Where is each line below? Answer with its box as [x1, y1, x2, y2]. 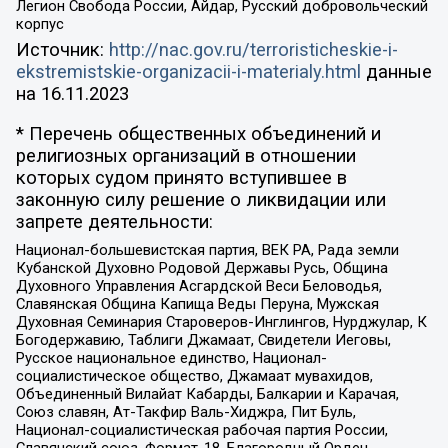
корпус [15, 15, 64, 33]
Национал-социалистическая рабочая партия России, [15, 420, 388, 439]
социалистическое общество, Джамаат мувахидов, [15, 366, 373, 385]
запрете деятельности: [15, 211, 213, 234]
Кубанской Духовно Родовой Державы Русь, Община [15, 258, 388, 277]
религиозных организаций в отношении [15, 145, 356, 168]
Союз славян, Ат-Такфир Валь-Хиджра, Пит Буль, [15, 402, 356, 421]
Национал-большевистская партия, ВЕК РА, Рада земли [15, 240, 399, 259]
